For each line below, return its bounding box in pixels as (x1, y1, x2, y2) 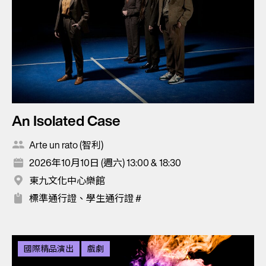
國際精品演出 (24, 242, 74, 255)
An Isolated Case (12, 109, 121, 131)
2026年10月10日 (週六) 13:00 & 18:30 (29, 155, 181, 170)
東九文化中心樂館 (29, 173, 105, 188)
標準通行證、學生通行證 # (29, 191, 141, 205)
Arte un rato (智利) (29, 137, 103, 152)
